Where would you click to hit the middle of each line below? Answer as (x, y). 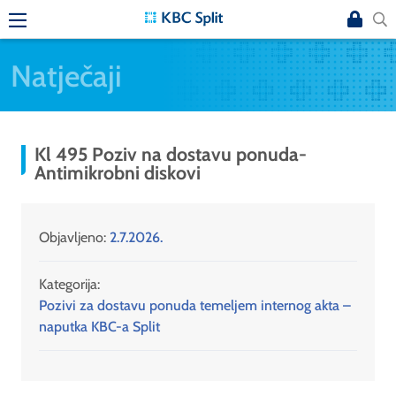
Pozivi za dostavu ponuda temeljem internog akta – (195, 306)
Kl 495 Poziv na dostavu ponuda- (171, 154)
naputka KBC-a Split (99, 327)
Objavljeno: (74, 238)
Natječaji (66, 75)
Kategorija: (69, 285)
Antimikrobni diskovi (118, 173)
